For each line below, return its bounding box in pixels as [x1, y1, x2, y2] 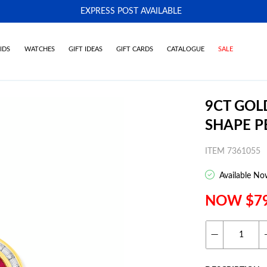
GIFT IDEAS [68, 46, 103, 52]
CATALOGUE [167, 46, 205, 52]
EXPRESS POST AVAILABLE [80, 7, 182, 15]
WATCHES [24, 46, 55, 52]
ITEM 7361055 [205, 147, 260, 156]
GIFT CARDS [116, 46, 153, 52]
